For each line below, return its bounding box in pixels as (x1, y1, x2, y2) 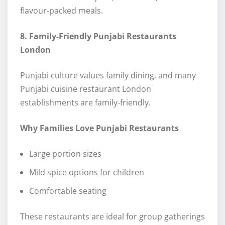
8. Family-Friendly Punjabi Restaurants (20, 31, 176, 42)
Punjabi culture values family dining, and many (20, 70, 196, 81)
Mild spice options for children (29, 167, 144, 178)
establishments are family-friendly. (20, 97, 151, 108)
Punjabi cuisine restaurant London (20, 83, 151, 95)
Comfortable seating (29, 185, 106, 197)
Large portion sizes (29, 148, 101, 160)
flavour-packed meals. (20, 5, 103, 17)
